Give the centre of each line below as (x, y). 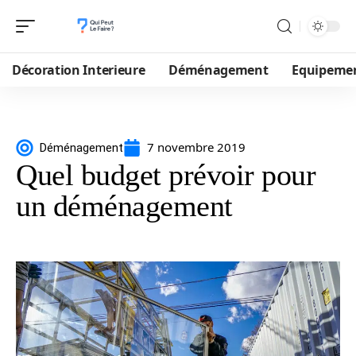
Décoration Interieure (79, 70)
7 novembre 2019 (196, 147)
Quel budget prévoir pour (166, 175)
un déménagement (124, 206)
